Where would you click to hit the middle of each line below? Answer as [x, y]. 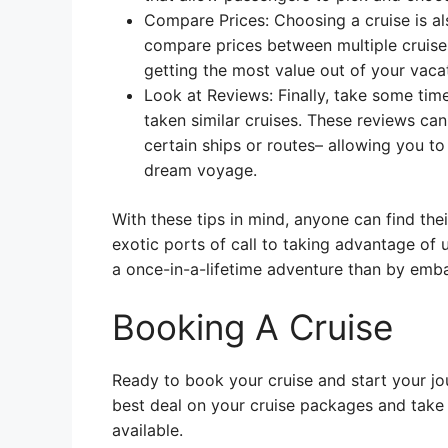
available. [147, 430]
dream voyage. [200, 170]
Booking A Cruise [252, 327]
